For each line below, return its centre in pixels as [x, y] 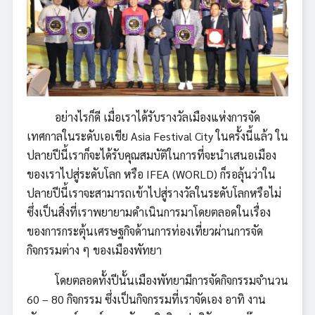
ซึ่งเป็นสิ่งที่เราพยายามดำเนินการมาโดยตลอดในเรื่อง [149, 212]
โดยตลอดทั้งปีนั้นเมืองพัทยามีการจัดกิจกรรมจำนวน [157, 280]
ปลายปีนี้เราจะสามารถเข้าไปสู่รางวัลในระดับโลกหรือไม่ [154, 193]
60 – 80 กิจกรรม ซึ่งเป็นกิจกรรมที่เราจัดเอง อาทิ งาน [146, 299]
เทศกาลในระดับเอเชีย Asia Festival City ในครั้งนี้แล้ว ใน [157, 136]
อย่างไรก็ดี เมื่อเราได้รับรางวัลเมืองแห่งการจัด [143, 117]
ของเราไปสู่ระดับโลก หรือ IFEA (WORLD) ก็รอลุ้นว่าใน [151, 174]
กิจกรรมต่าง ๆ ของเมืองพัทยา [94, 250]
